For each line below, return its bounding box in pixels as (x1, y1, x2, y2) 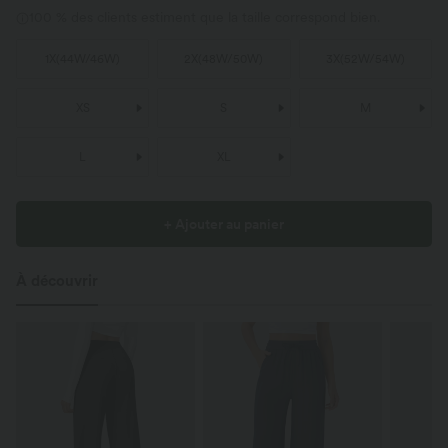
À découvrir (16, 272, 98, 291)
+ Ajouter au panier (164, 216, 284, 233)
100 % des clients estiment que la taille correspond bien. (29, 9, 380, 26)
